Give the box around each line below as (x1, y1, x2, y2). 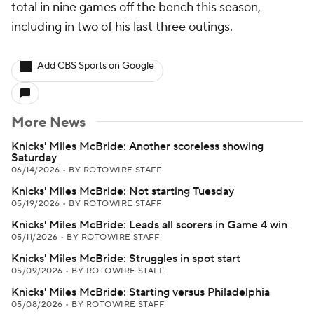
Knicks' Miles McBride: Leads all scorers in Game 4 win (11, 218, 287, 232)
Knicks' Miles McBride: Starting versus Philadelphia (11, 285, 270, 299)
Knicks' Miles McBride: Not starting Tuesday (11, 184, 234, 198)
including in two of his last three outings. (11, 19, 233, 35)
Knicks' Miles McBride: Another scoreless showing (11, 139, 264, 153)
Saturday (11, 151, 57, 165)
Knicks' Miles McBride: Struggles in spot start (11, 252, 240, 266)
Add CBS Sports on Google (37, 60, 154, 72)
